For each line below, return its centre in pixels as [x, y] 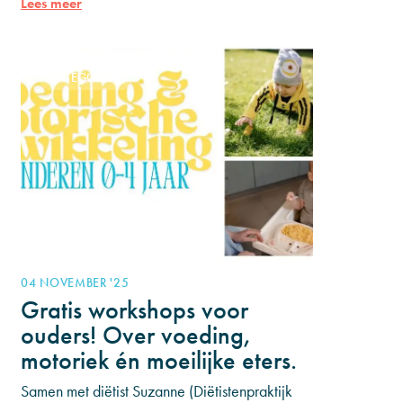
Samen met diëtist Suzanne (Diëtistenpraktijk [157, 391]
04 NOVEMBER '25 [75, 282]
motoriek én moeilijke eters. [159, 360]
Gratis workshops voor [134, 310]
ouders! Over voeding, [136, 335]
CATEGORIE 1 [86, 77]
